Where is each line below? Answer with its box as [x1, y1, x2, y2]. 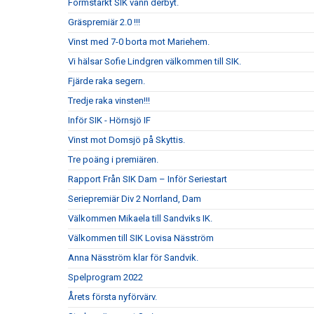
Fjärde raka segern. [68, 76, 145, 86]
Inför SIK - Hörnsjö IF [68, 115, 151, 125]
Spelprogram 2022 [68, 272, 143, 282]
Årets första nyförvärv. [68, 292, 157, 302]
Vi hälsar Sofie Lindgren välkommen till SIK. [68, 56, 241, 67]
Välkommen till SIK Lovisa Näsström [68, 233, 214, 243]
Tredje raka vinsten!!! [68, 95, 150, 106]
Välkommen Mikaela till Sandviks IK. [68, 213, 212, 224]
